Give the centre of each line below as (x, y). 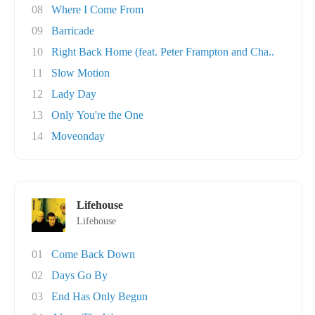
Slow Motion (81, 73)
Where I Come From (97, 9)
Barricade (73, 31)
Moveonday (78, 136)
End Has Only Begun (99, 296)
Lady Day (74, 94)
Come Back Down (93, 254)
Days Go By (79, 275)
